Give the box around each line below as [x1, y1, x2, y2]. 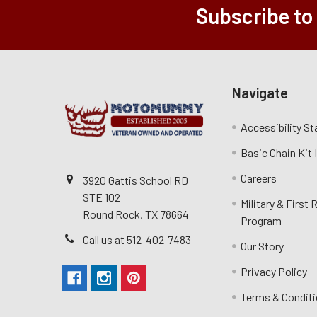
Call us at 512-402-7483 [83, 233, 191, 246]
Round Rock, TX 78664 [83, 207, 189, 221]
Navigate [232, 84, 289, 101]
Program [241, 214, 282, 227]
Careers [241, 171, 277, 185]
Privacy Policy [241, 265, 308, 278]
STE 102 [83, 190, 120, 204]
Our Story [241, 239, 284, 253]
